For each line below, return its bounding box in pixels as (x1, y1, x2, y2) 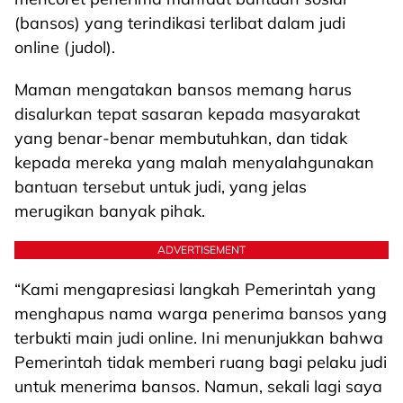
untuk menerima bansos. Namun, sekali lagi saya (14, 376, 382, 397)
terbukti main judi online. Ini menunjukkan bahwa (14, 327, 383, 348)
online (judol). (14, 37, 115, 58)
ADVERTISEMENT (157, 243, 246, 256)
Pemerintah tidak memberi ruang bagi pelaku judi (14, 352, 387, 372)
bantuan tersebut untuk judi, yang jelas (14, 176, 307, 197)
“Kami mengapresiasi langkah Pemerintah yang (14, 279, 376, 300)
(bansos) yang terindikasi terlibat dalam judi (14, 13, 345, 33)
